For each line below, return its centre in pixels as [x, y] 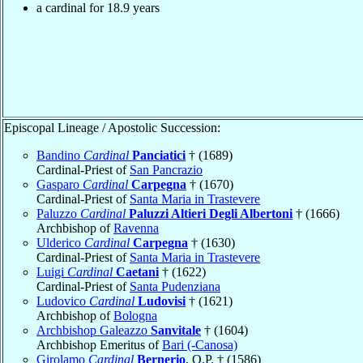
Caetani [137, 271]
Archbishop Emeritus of [99, 344]
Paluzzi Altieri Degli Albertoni [211, 213]
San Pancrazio [166, 169]
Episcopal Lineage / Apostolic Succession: [112, 127]
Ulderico [60, 242]
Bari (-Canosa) [200, 344]
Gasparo [60, 184]
